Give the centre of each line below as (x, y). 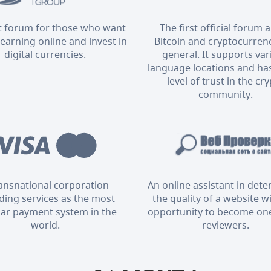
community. (226, 94)
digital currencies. (45, 54)
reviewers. (226, 225)
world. (45, 225)
